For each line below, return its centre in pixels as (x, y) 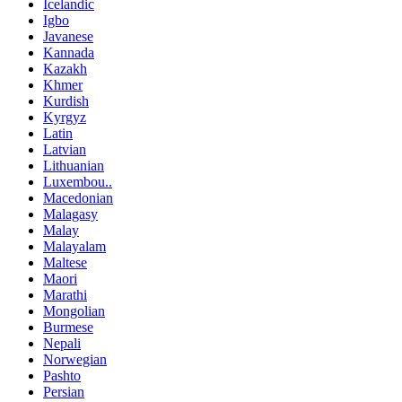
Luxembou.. (78, 181)
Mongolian (74, 310)
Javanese (68, 36)
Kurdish (66, 100)
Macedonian (78, 197)
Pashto (62, 375)
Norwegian (75, 359)
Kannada (69, 52)
